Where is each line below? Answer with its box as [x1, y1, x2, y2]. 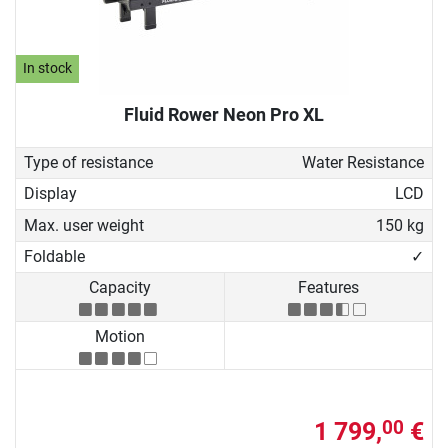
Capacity [88, 278, 151, 298]
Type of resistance [24, 152, 153, 172]
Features [297, 278, 359, 298]
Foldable [24, 247, 85, 267]
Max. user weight [24, 215, 144, 235]
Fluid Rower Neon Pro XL [124, 103, 324, 125]
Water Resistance [301, 152, 424, 172]
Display [24, 184, 77, 204]
